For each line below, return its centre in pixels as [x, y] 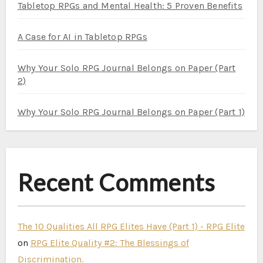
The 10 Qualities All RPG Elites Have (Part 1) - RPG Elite [131, 226]
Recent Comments [117, 183]
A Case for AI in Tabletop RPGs [82, 37]
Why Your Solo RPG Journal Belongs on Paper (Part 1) [131, 112]
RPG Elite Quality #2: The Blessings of [109, 243]
